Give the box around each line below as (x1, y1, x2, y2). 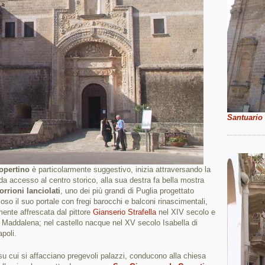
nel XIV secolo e (156, 208, 215, 216)
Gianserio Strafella (93, 208, 156, 216)
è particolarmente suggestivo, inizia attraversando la (30, 165, 211, 174)
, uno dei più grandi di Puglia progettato (60, 186, 194, 195)
